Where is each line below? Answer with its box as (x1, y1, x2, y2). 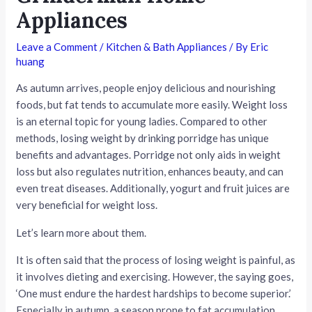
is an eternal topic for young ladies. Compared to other (16, 115, 268, 128)
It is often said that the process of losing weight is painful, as (16, 253, 296, 267)
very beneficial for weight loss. (16, 198, 158, 212)
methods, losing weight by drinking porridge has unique (16, 132, 270, 145)
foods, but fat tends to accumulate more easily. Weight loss (16, 98, 288, 111)
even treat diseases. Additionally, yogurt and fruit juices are (16, 182, 290, 195)
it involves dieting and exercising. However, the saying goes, (16, 270, 294, 283)
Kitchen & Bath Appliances (106, 40, 228, 54)
